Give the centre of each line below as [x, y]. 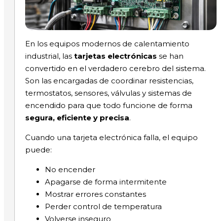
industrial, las [49, 56]
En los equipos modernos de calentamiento [107, 44]
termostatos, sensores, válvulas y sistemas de [108, 93]
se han [170, 56]
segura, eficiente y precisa [77, 118]
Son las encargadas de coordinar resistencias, [109, 81]
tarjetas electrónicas [115, 56]
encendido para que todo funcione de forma [109, 106]
